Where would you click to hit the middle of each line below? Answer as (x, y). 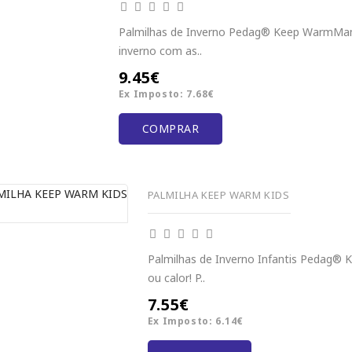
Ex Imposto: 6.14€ (195, 321)
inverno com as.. (160, 51)
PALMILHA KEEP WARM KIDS (218, 195)
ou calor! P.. (176, 277)
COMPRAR (170, 129)
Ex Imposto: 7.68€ (166, 94)
